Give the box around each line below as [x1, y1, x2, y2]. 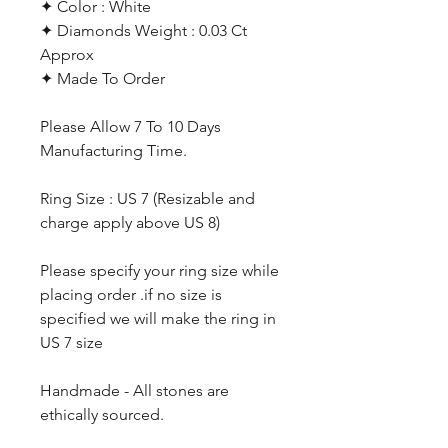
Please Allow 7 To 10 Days [40, 117, 221, 136]
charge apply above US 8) [40, 213, 220, 232]
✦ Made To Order [40, 69, 165, 88]
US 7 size [40, 333, 103, 352]
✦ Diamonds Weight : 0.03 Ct [40, 21, 247, 40]
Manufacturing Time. [40, 141, 187, 160]
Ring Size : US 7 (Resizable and [40, 189, 255, 208]
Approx [40, 45, 94, 64]
